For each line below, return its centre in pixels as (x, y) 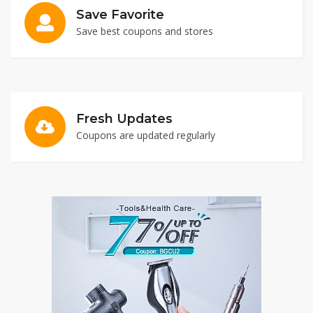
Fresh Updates (124, 118)
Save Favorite (120, 14)
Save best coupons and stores (145, 31)
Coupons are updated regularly (146, 135)
